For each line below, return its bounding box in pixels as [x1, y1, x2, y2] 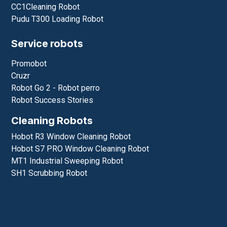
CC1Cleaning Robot [11, 2, 80, 12]
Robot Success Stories [11, 95, 94, 105]
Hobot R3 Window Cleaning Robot [11, 131, 131, 141]
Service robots [11, 37, 84, 50]
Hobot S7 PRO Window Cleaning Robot [11, 143, 149, 154]
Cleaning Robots [11, 114, 93, 127]
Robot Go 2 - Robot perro [11, 83, 100, 93]
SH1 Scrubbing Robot [11, 168, 88, 178]
